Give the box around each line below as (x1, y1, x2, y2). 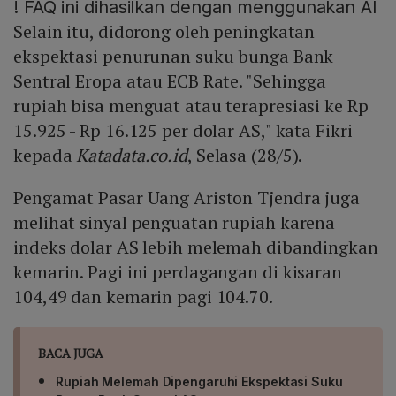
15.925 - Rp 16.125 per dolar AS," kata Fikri (13, 118, 353, 143)
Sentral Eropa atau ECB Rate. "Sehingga (13, 69, 327, 94)
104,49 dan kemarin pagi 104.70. (13, 285, 273, 309)
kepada (13, 143, 77, 168)
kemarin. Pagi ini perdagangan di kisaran (13, 260, 342, 285)
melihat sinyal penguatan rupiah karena (13, 210, 336, 235)
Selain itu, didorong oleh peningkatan (13, 19, 316, 44)
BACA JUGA (38, 345, 104, 362)
